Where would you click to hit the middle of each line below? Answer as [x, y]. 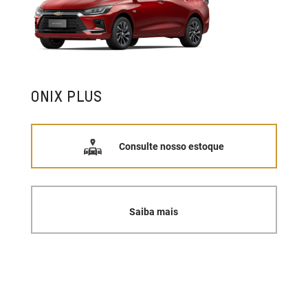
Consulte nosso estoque [172, 146]
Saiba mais [154, 211]
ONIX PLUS [66, 97]
